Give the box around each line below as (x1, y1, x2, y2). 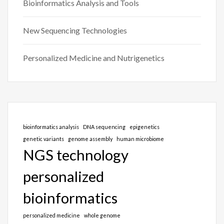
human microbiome (116, 135, 164, 142)
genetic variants (23, 135, 64, 142)
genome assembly (68, 135, 112, 142)
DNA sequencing (83, 123, 125, 130)
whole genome (84, 211, 120, 218)
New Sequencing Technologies (23, 25, 127, 35)
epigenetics (129, 123, 159, 130)
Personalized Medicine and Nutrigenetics (23, 52, 164, 62)
